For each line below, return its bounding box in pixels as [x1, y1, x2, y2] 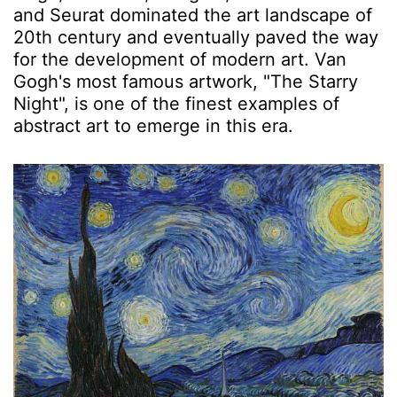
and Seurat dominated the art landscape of [13, 4, 372, 26]
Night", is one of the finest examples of [13, 92, 339, 114]
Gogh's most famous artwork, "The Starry [13, 70, 358, 92]
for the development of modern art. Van [13, 48, 346, 70]
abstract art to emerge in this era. [13, 114, 293, 136]
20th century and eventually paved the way [13, 26, 378, 48]
